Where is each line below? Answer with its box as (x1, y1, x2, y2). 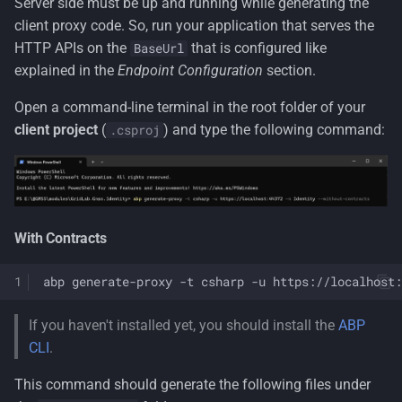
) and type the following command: (163, 121, 385, 138)
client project (14, 121, 98, 138)
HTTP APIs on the (14, 39, 130, 57)
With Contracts (14, 230, 107, 248)
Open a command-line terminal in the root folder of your (14, 99, 365, 116)
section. (263, 62, 316, 79)
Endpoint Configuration (118, 62, 263, 79)
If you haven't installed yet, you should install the (29, 317, 338, 335)
